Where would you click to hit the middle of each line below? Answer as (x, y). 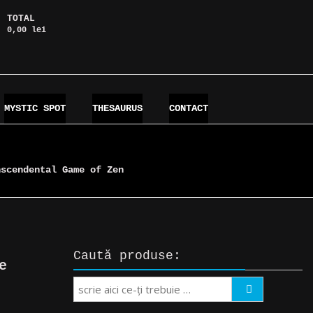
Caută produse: (127, 256)
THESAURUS (118, 108)
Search (253, 289)
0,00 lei (26, 30)
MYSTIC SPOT (35, 108)
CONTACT (189, 108)
